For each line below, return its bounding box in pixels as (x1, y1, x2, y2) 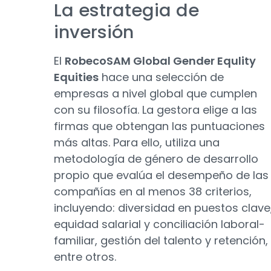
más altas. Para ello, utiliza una (54, 135, 220, 150)
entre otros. (54, 249, 116, 264)
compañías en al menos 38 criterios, (54, 184, 252, 199)
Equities (54, 70, 99, 85)
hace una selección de (99, 70, 224, 85)
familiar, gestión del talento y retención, (54, 233, 268, 248)
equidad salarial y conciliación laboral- (54, 217, 265, 232)
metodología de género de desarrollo (54, 151, 258, 166)
